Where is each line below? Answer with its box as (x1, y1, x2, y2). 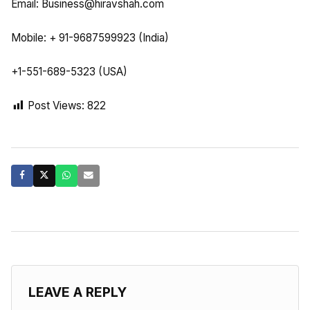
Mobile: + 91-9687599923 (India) (11, 30, 169, 44)
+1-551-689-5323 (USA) (11, 64, 127, 78)
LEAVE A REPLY (28, 283, 127, 300)
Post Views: (28, 98, 84, 112)
